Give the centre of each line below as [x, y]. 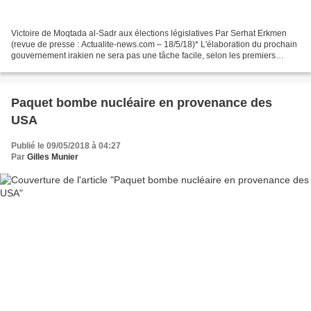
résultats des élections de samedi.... [78, 66]
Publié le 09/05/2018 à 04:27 [66, 145]
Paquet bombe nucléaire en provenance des [142, 102]
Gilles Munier [53, 157]
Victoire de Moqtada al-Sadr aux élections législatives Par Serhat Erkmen [149, 33]
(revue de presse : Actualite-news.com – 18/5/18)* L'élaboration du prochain [154, 44]
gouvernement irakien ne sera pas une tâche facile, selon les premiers [143, 55]
